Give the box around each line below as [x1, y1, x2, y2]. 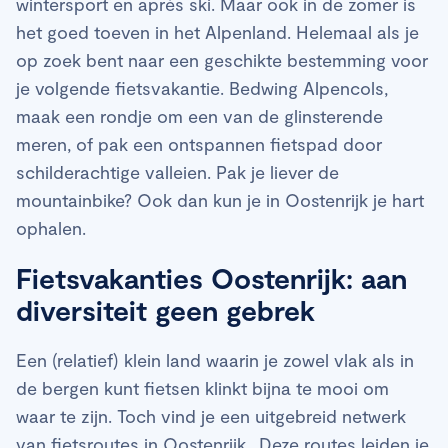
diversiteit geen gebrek [16, 292, 315, 327]
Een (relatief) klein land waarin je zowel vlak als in [16, 348, 414, 371]
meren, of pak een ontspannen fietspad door [16, 132, 382, 155]
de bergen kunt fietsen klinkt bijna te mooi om [16, 376, 389, 399]
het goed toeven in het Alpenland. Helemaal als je [16, 20, 419, 43]
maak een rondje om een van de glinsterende [16, 104, 383, 127]
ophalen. [16, 216, 91, 239]
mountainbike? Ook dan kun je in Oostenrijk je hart [16, 188, 424, 211]
